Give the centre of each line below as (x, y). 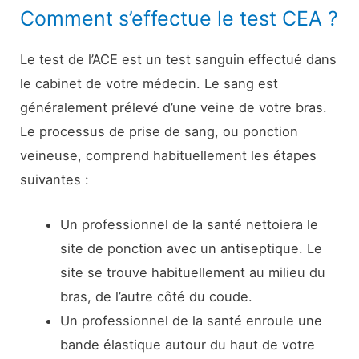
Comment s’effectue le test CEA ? (179, 18)
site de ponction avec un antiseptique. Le (191, 249)
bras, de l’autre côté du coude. (156, 297)
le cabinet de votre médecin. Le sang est (149, 83)
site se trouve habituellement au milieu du (192, 273)
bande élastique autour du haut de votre (187, 345)
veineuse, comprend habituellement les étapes (169, 155)
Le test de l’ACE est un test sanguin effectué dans (179, 59)
